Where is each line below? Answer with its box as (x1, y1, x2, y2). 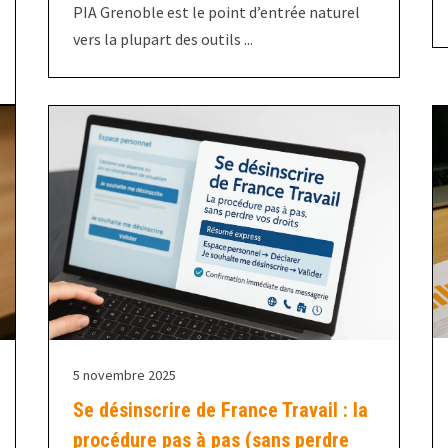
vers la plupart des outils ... (72, 29, 253, 50)
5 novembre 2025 (72, 365, 176, 384)
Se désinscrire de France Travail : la (72, 397, 368, 422)
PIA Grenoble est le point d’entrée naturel (72, 2, 360, 23)
